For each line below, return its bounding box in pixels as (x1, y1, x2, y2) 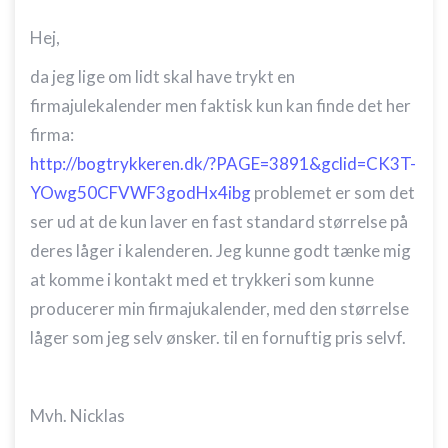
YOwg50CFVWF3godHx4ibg (30, 182, 251, 203)
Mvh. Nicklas (30, 405, 125, 426)
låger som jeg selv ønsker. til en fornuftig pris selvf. (30, 327, 406, 348)
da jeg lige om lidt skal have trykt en (30, 66, 295, 87)
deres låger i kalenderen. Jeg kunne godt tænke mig (30, 240, 411, 261)
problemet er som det (251, 182, 415, 203)
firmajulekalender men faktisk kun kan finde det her (30, 95, 411, 116)
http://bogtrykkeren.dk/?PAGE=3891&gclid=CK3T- (30, 153, 416, 174)
